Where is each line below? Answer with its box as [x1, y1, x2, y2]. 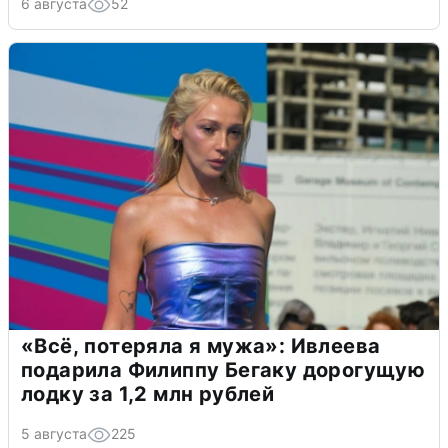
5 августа [21, 424, 87, 442]
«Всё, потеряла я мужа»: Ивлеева [21, 333, 381, 358]
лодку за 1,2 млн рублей [21, 381, 275, 406]
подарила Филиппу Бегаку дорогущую [21, 357, 426, 382]
